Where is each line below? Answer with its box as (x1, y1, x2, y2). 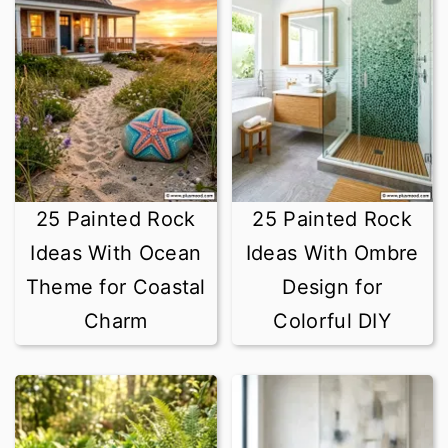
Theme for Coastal (25, 275, 206, 299)
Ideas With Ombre (245, 241, 419, 265)
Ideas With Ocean (30, 241, 202, 265)
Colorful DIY (273, 309, 392, 333)
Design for (282, 275, 383, 299)
